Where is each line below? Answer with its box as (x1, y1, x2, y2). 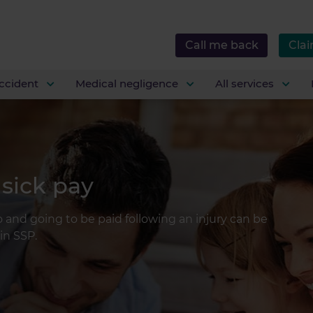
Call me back (184, 38, 259, 52)
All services (215, 77, 277, 90)
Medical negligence (75, 77, 181, 90)
